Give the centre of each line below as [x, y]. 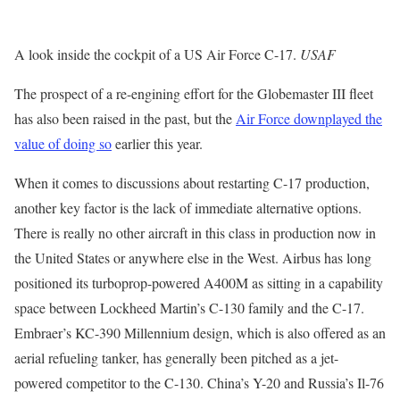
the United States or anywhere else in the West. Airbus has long [193, 258]
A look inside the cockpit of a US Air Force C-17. [157, 54]
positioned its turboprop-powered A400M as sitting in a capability [199, 283]
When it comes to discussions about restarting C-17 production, [192, 183]
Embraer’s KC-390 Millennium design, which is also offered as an [200, 333]
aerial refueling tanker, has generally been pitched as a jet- [176, 358]
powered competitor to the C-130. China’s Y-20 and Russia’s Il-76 [199, 383]
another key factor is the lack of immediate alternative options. [188, 208]
